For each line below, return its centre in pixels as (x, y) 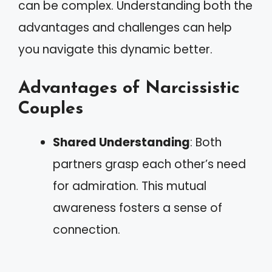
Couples (51, 109)
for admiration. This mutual (130, 186)
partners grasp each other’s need (149, 164)
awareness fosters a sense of (138, 208)
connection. (87, 229)
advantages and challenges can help (125, 28)
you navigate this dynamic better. (115, 49)
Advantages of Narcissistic (129, 88)
